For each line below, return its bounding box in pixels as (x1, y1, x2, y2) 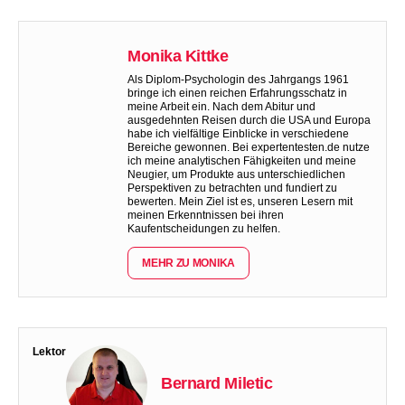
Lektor (33, 345, 66, 359)
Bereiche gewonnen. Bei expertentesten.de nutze (127, 141, 370, 154)
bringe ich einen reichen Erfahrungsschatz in (127, 87, 347, 99)
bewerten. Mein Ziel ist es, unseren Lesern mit (127, 195, 353, 208)
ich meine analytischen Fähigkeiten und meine (127, 155, 356, 167)
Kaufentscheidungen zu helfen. (127, 222, 280, 235)
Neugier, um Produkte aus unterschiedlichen (127, 168, 345, 181)
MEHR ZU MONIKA (142, 257, 235, 270)
